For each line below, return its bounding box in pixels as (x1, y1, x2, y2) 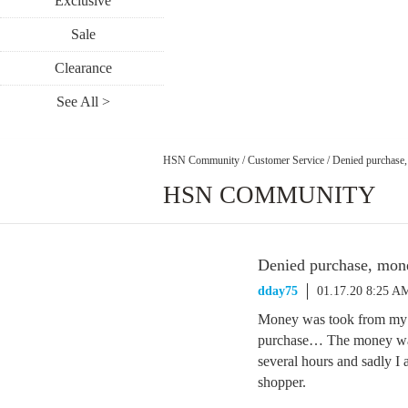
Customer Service (248, 153, 324, 167)
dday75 (258, 284, 298, 298)
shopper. (258, 374, 306, 390)
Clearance (54, 60, 112, 76)
